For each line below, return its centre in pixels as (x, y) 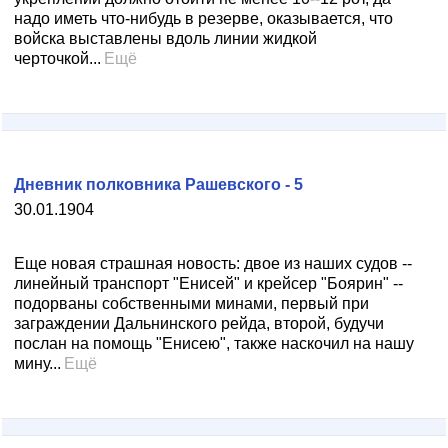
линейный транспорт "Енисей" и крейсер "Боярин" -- (208, 283)
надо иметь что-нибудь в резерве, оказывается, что (203, 18)
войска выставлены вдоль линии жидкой (165, 38)
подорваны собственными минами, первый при (191, 303)
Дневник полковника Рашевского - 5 (158, 184)
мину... (37, 363)
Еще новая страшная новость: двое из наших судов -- (213, 263)
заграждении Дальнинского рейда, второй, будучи (199, 323)
